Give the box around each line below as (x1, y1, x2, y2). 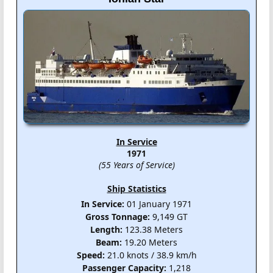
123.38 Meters (122, 224, 183, 236)
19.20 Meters (122, 236, 177, 249)
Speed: (76, 249, 105, 261)
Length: (90, 224, 122, 236)
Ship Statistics (107, 183, 166, 195)
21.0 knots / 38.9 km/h (104, 249, 197, 261)
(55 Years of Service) (98, 159, 175, 171)
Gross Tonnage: (85, 211, 150, 223)
